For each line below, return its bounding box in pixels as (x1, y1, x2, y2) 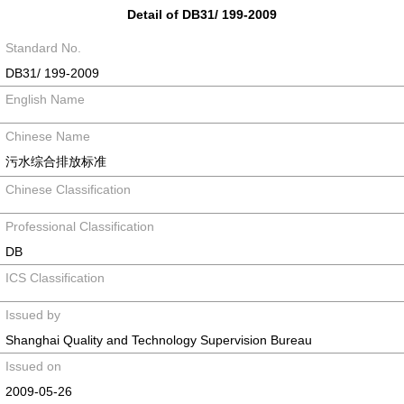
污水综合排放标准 (5, 154, 106, 169)
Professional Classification (5, 219, 154, 234)
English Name (5, 92, 85, 106)
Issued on (5, 359, 61, 373)
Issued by (5, 308, 60, 322)
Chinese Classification (5, 182, 131, 197)
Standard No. (5, 41, 81, 55)
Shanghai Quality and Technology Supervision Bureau (5, 333, 312, 347)
